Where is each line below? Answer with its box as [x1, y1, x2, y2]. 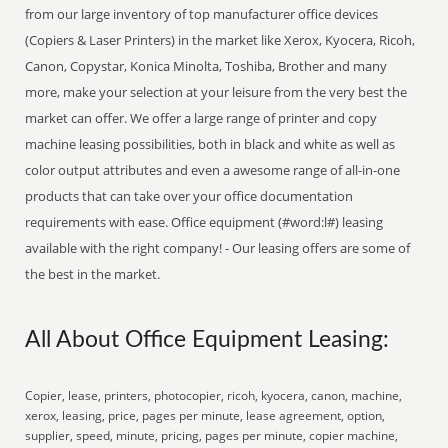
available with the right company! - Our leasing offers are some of [25, 239, 411, 257]
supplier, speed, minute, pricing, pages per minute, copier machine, [25, 427, 399, 444]
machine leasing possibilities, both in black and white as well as [25, 135, 396, 153]
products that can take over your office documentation [25, 187, 354, 205]
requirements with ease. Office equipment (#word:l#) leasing [25, 213, 384, 231]
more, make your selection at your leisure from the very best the [25, 83, 408, 101]
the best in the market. [25, 265, 161, 283]
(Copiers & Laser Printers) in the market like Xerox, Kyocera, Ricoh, [25, 31, 416, 49]
